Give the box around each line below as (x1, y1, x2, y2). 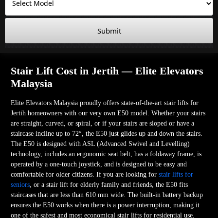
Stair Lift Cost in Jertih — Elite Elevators (11, 64, 204, 77)
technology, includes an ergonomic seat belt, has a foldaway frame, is (11, 150, 202, 158)
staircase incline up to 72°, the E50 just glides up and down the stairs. (11, 129, 203, 137)
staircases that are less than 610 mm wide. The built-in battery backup (11, 191, 203, 199)
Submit (97, 25, 121, 36)
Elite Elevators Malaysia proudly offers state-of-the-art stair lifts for (11, 99, 199, 107)
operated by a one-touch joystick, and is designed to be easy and (11, 160, 187, 168)
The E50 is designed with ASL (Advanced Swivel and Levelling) (11, 140, 190, 147)
